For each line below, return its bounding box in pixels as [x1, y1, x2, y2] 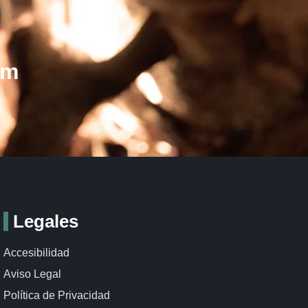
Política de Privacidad [3, 289, 111, 301]
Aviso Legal [3, 268, 62, 280]
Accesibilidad [3, 247, 70, 258]
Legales [13, 211, 79, 232]
